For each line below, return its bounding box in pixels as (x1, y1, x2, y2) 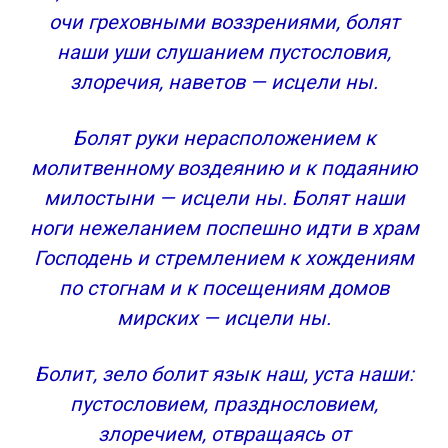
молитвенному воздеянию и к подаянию (31, 156, 417, 180)
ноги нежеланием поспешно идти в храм (29, 216, 419, 240)
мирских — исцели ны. (117, 306, 331, 330)
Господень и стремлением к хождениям (34, 246, 414, 270)
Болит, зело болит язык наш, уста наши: (34, 362, 414, 386)
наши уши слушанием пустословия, (57, 40, 391, 64)
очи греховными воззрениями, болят (48, 10, 400, 34)
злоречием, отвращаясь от (97, 422, 351, 446)
